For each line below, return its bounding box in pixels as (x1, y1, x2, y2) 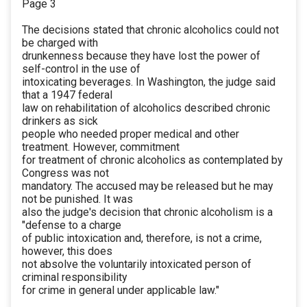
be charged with (22, 36, 98, 50)
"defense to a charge (22, 219, 121, 232)
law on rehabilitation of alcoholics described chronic (22, 101, 270, 115)
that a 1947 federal (22, 88, 112, 102)
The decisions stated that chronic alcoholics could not (22, 23, 279, 37)
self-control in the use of (22, 62, 140, 76)
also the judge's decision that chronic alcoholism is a (22, 206, 273, 219)
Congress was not (22, 167, 109, 180)
